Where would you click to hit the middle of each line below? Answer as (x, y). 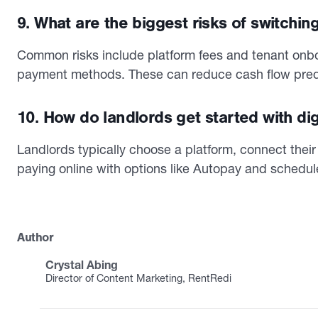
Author (35, 237)
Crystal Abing (82, 264)
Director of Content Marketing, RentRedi (138, 278)
